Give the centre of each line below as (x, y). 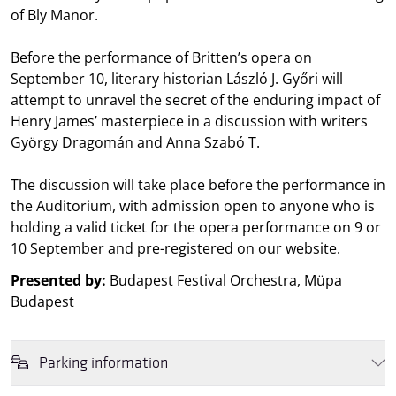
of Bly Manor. (54, 15)
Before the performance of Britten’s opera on (161, 57)
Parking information (103, 362)
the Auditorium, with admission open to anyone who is (193, 206)
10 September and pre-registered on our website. (175, 248)
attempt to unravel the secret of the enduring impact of (195, 99)
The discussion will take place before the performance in (198, 184)
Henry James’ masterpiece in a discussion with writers (189, 121)
